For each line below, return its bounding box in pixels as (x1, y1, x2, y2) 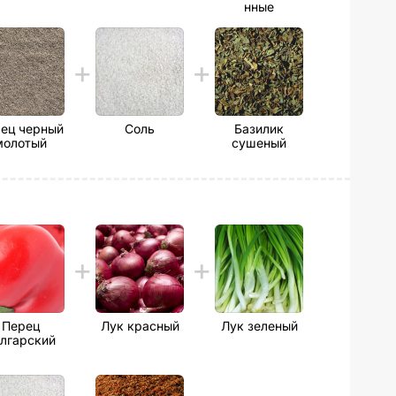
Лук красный (100, 318, 179, 333)
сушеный (232, 135, 286, 150)
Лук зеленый (220, 318, 298, 333)
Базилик (234, 121, 284, 136)
